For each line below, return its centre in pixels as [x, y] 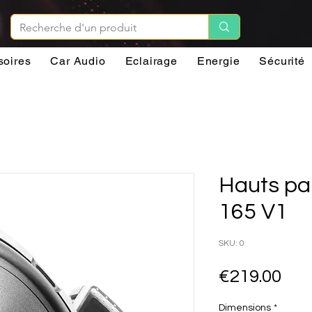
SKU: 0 [232, 243]
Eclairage [151, 61]
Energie [218, 61]
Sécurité [282, 61]
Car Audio [78, 61]
